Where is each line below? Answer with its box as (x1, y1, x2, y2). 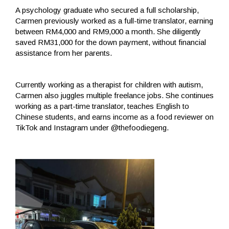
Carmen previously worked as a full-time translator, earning (15, 16, 213, 25)
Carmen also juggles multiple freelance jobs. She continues (15, 90, 214, 100)
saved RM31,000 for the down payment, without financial (15, 37, 206, 47)
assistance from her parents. (15, 48, 112, 57)
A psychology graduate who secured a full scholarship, (15, 5, 199, 14)
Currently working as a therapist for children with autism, (15, 80, 203, 89)
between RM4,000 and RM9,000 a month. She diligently (15, 27, 201, 36)
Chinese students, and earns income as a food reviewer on (15, 112, 214, 121)
